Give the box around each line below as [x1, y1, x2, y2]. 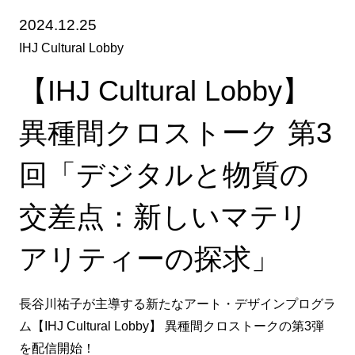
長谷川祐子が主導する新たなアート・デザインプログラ [18, 296, 336, 311]
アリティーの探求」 [18, 242, 280, 275]
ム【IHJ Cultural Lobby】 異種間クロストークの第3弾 [18, 319, 324, 333]
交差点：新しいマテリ [18, 200, 308, 233]
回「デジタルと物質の [18, 158, 309, 191]
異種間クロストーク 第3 [18, 116, 332, 149]
